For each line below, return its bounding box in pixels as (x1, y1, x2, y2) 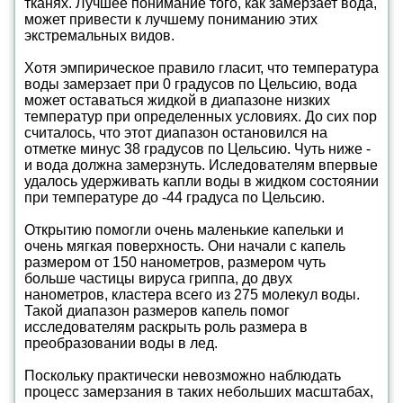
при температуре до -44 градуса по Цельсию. (24, 190, 325, 205)
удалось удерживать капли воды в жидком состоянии (24, 174, 379, 189)
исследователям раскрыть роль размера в (24, 319, 308, 335)
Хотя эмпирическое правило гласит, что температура (24, 60, 379, 76)
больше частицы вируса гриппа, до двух (24, 271, 292, 286)
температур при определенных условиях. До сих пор (24, 109, 377, 124)
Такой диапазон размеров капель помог (24, 303, 290, 318)
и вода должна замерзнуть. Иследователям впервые (24, 157, 378, 173)
